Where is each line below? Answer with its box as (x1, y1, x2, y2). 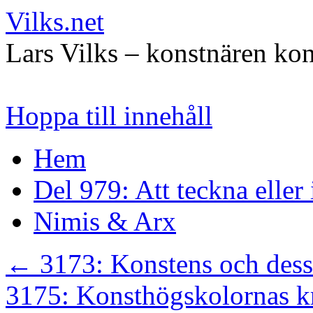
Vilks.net (6, 6, 104, 36)
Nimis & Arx (34, 206, 176, 236)
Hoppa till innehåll (6, 101, 212, 131)
